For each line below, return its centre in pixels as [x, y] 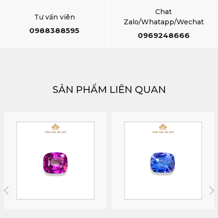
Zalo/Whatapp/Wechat [163, 22]
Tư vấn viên [54, 17]
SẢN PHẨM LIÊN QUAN [109, 90]
